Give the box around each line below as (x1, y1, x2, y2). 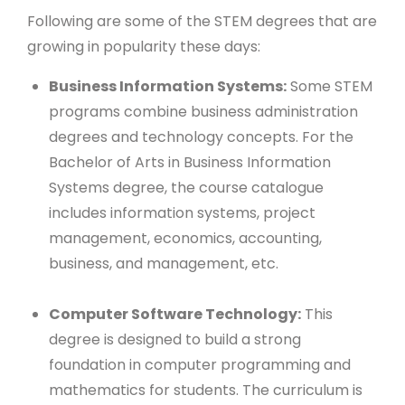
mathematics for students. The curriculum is (49, 379, 363, 400)
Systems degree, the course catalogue (49, 176, 324, 198)
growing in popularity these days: (27, 35, 264, 57)
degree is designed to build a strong (49, 328, 301, 350)
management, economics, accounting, (49, 227, 322, 249)
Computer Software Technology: (49, 303, 301, 325)
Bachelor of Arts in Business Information (49, 151, 331, 173)
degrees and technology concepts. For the (49, 126, 353, 147)
